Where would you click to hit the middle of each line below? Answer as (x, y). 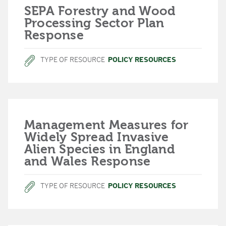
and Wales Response (88, 161)
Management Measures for (106, 125)
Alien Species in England (100, 149)
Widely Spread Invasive (97, 137)
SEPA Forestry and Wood (100, 11)
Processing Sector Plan (94, 23)
